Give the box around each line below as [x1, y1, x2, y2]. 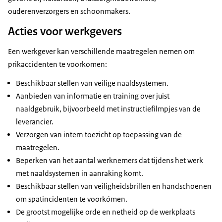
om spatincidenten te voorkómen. [16, 194, 127, 204]
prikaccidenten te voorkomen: [8, 59, 107, 69]
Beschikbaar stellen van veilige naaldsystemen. [16, 78, 170, 88]
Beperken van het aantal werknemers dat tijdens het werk [16, 156, 203, 166]
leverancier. [16, 117, 54, 127]
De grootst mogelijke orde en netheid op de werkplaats [16, 207, 195, 217]
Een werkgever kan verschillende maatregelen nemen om [8, 47, 195, 56]
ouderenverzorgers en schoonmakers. [8, 6, 130, 16]
